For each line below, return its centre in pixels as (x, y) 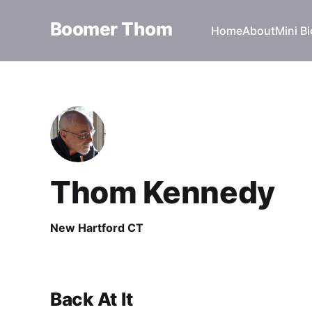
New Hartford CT (97, 227)
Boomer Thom (111, 29)
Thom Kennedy (163, 192)
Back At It (92, 299)
